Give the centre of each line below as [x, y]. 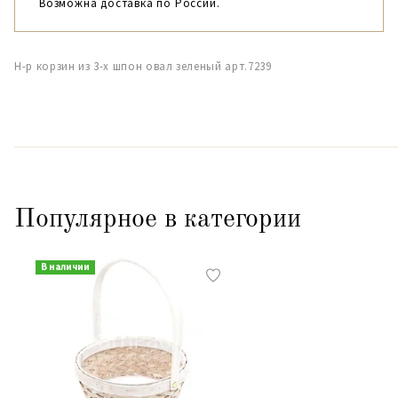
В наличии [65, 267]
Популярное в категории [158, 219]
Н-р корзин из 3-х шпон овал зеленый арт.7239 [143, 66]
